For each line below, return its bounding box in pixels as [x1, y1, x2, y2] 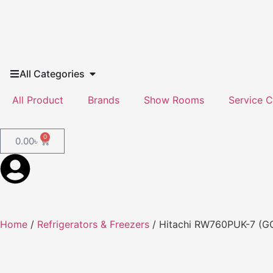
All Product [12, 94, 63, 106]
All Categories [19, 68, 85, 80]
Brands [88, 94, 119, 106]
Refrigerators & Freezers [37, 218, 149, 230]
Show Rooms [144, 94, 204, 106]
